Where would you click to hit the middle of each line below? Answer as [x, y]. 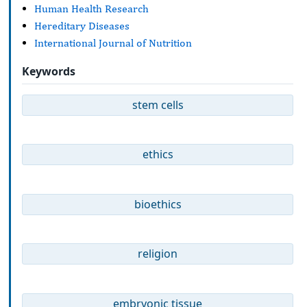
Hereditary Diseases [82, 26]
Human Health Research [91, 9]
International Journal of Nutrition [113, 43]
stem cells [158, 105]
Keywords [49, 71]
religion [158, 254]
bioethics [158, 204]
